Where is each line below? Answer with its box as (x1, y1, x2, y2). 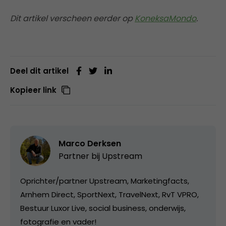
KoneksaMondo (135, 13, 196, 24)
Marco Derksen (59, 138, 121, 149)
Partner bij (59, 150, 102, 162)
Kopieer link (10, 85, 56, 95)
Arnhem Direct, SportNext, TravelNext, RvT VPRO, (20, 189, 199, 200)
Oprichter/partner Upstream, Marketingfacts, (20, 176, 189, 186)
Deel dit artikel (10, 66, 69, 76)
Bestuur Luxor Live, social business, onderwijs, (20, 203, 186, 213)
